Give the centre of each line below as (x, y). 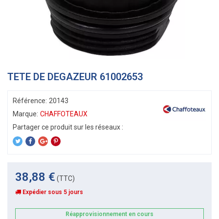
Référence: (30, 101)
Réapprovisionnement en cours (109, 214)
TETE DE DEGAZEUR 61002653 (75, 77)
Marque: (25, 114)
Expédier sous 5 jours (53, 192)
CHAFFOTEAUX (64, 114)
